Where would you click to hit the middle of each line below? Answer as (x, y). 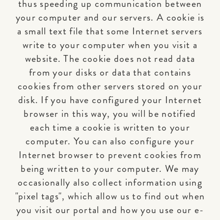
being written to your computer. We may (110, 169)
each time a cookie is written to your (110, 127)
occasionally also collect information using (110, 182)
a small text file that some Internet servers (110, 31)
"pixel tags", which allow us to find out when (110, 196)
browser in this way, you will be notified (110, 114)
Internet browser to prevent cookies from (110, 155)
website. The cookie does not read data (110, 59)
